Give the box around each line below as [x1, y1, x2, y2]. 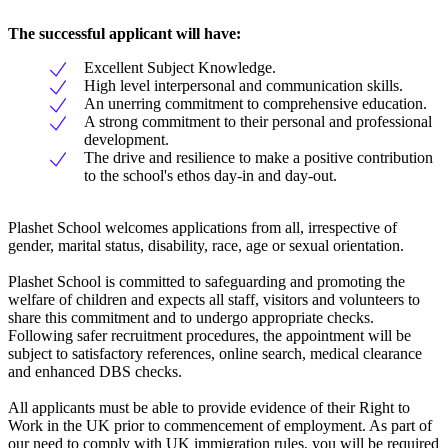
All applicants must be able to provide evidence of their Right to [8, 399, 410, 417]
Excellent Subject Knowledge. [84, 59, 276, 77]
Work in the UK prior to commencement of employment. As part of [8, 417, 432, 435]
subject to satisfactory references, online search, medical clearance [8, 345, 422, 363]
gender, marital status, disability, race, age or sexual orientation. [8, 237, 404, 255]
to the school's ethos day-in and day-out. [84, 167, 337, 185]
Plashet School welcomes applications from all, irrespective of [8, 219, 397, 237]
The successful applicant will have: [8, 25, 241, 43]
